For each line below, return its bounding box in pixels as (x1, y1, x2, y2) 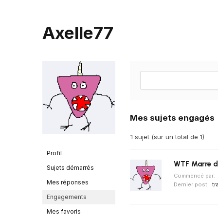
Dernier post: (174, 181, 210, 188)
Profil (47, 149, 62, 157)
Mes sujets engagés (130, 113, 215, 123)
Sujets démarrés (47, 164, 94, 171)
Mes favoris (47, 208, 81, 215)
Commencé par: (174, 172, 217, 179)
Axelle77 (42, 22, 113, 43)
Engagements (47, 193, 87, 200)
